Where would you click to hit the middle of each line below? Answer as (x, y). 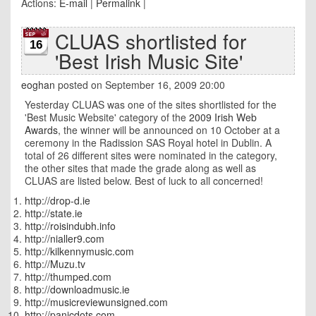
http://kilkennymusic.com (79, 251)
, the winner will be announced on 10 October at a (169, 130)
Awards (41, 130)
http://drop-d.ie (57, 200)
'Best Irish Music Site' (149, 61)
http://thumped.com (68, 276)
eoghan (38, 85)
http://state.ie (54, 213)
